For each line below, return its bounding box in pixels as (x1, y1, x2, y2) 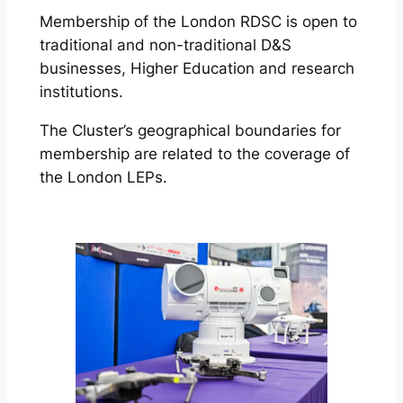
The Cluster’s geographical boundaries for (39, 121, 341, 140)
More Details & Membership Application (39, 206, 324, 225)
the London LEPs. (39, 168, 167, 187)
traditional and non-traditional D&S (39, 36, 291, 55)
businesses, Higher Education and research (39, 59, 354, 78)
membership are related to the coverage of (39, 145, 350, 164)
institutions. (39, 83, 123, 102)
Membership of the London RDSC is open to (39, 13, 357, 31)
